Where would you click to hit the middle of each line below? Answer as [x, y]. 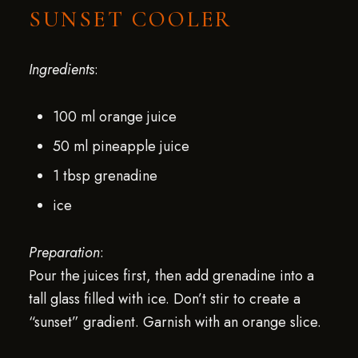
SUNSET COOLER [131, 19]
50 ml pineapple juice [121, 146]
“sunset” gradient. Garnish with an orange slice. [175, 322]
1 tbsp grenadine [105, 176]
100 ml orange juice [114, 117]
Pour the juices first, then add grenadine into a [171, 276]
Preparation [64, 253]
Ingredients [61, 70]
